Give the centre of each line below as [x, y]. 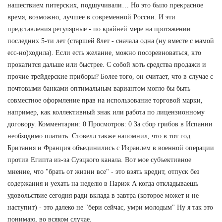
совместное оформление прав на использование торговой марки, [105, 100]
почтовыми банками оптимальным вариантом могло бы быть [99, 88]
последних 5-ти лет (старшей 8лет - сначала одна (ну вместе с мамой [111, 41]
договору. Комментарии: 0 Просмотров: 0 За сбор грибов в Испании [110, 124]
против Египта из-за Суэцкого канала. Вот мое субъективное [99, 160]
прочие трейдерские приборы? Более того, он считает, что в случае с [110, 76]
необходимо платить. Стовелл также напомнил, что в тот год [99, 136]
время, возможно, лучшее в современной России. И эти [91, 17]
